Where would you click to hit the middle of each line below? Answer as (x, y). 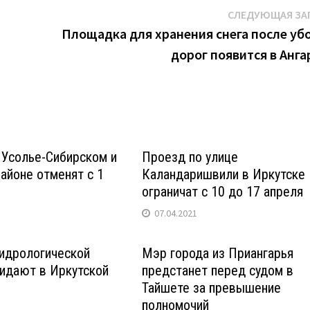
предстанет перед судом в (218, 270)
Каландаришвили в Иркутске (224, 174)
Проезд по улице (190, 157)
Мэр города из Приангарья (218, 253)
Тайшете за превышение (212, 288)
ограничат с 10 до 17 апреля (223, 191)
